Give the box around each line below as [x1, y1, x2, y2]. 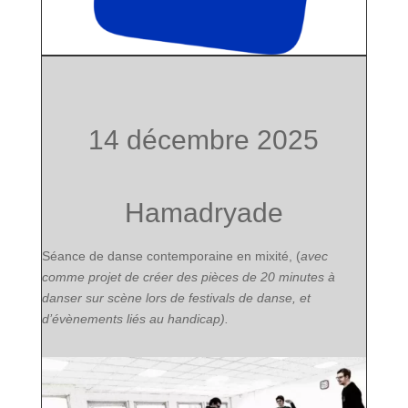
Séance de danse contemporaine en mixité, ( [41, 248, 301, 263]
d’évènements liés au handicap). [41, 311, 229, 326]
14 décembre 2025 [88, 124, 320, 155]
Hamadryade [124, 197, 283, 228]
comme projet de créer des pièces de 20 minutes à [41, 269, 335, 284]
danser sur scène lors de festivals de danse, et [41, 290, 311, 305]
